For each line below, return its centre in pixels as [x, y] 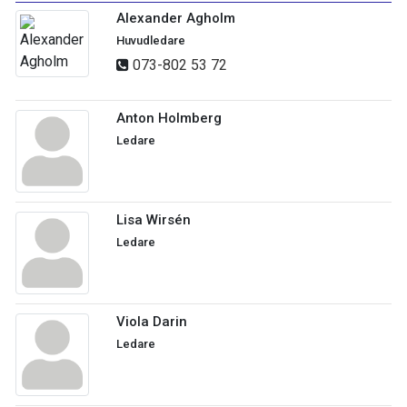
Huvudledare [151, 40]
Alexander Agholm [176, 18]
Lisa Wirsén [154, 220]
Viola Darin [152, 322]
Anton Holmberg [169, 118]
